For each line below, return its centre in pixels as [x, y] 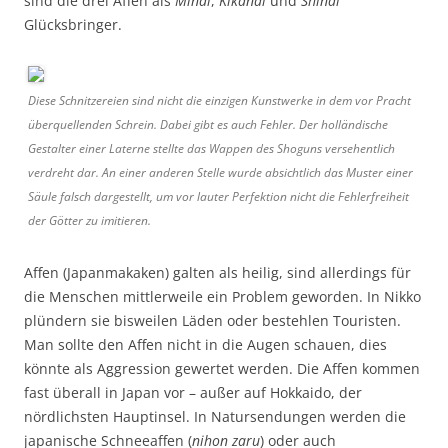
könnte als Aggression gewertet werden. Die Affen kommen [222, 368]
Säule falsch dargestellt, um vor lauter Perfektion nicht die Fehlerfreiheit [218, 196]
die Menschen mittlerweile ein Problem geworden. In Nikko [222, 296]
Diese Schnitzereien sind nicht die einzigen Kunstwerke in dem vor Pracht [219, 100]
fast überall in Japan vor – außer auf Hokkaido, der [193, 392]
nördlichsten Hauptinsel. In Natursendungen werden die [215, 416]
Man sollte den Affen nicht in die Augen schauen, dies [205, 344]
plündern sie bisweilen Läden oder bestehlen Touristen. [212, 320]
